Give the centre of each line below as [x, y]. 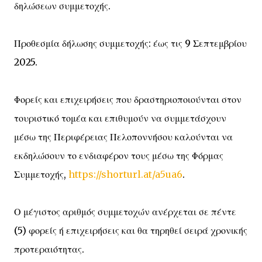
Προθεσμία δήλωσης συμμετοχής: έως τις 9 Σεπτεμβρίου [130, 43]
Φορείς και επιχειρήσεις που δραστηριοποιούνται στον [128, 99]
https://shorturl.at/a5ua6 [125, 174]
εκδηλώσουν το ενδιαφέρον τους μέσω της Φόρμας [119, 156]
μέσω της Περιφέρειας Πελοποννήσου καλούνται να [123, 137]
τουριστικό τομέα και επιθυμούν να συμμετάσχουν [120, 118]
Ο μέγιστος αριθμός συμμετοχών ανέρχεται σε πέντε [125, 212]
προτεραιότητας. [49, 249]
